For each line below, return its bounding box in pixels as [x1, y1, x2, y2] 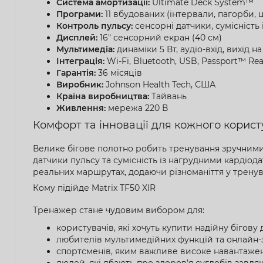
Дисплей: [56, 32, 97, 43]
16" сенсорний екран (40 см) [97, 32, 222, 43]
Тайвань [149, 90, 187, 102]
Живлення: [56, 102, 106, 113]
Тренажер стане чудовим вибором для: [33, 204, 204, 215]
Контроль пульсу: [56, 20, 133, 31]
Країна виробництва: [56, 90, 149, 102]
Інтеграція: [56, 55, 104, 66]
